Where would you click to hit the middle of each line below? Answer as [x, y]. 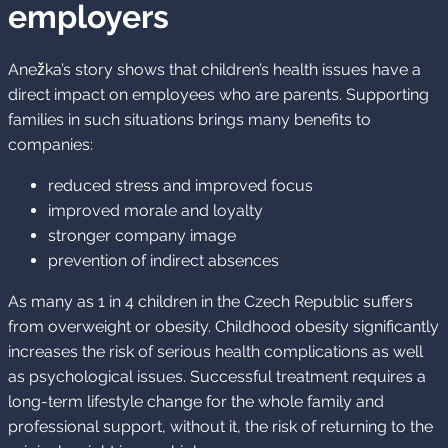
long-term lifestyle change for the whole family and [196, 402]
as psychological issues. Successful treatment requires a [217, 377]
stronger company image [142, 236]
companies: [50, 145]
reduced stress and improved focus [180, 186]
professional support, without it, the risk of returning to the [220, 427]
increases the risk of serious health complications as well [215, 352]
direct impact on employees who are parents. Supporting [218, 95]
